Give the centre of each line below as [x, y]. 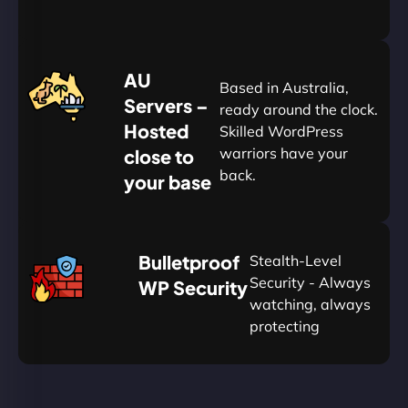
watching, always [311, 304]
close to [158, 156]
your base [167, 181]
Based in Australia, [285, 87]
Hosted [156, 130]
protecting [285, 326]
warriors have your [284, 153]
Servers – [166, 105]
